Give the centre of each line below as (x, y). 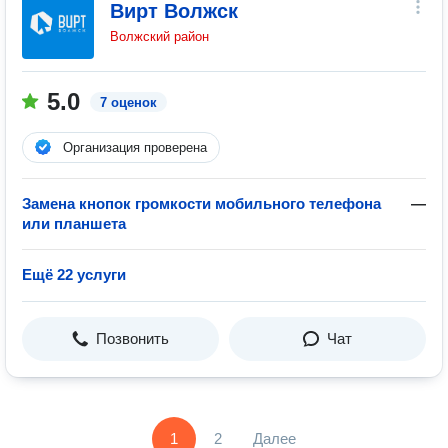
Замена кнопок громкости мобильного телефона (201, 203)
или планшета (74, 223)
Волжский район (159, 36)
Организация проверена (135, 147)
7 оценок (128, 102)
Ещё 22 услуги (74, 274)
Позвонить (132, 338)
